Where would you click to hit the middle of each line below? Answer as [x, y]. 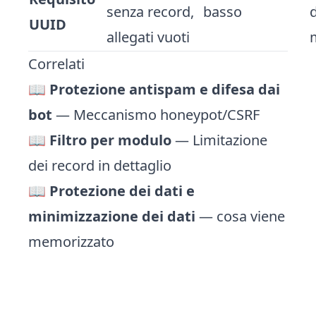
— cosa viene [240, 216]
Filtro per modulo [110, 140]
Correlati [56, 64]
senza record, [150, 12]
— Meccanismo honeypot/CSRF [156, 115]
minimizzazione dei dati [112, 216]
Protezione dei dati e [122, 191]
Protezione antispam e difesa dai [165, 89]
